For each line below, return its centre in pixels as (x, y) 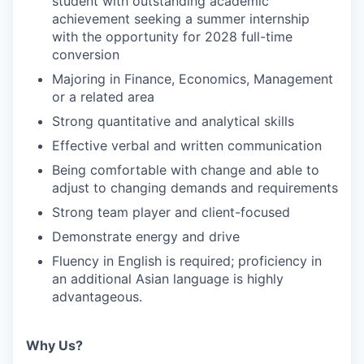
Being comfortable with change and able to (186, 169)
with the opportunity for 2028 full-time (172, 36)
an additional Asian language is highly (168, 278)
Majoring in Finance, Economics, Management (193, 78)
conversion (86, 54)
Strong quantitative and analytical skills (173, 121)
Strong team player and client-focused (171, 212)
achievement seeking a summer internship (181, 18)
